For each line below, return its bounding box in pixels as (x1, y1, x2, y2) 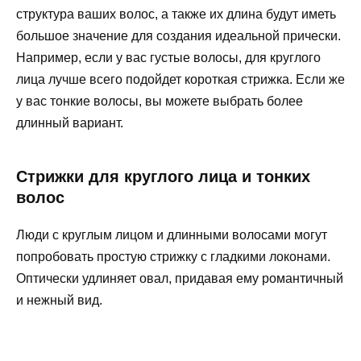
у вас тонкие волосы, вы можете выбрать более (16, 94, 303, 109)
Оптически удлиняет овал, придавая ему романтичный (16, 272, 343, 286)
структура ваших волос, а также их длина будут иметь (16, 7, 336, 22)
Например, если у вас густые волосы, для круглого (16, 51, 321, 65)
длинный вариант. (16, 116, 123, 131)
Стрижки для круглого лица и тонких (16, 168, 310, 186)
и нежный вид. (16, 293, 102, 308)
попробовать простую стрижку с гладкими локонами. (16, 250, 330, 264)
